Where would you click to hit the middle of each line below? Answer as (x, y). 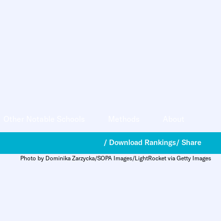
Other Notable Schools (44, 119)
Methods (124, 119)
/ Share (189, 143)
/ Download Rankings (140, 143)
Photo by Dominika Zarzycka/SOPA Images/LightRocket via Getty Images (116, 158)
